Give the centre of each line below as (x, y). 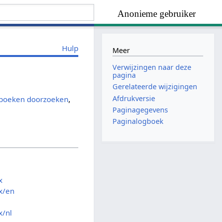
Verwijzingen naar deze (152, 67)
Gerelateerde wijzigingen (155, 87)
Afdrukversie (134, 98)
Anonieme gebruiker (157, 14)
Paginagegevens (140, 110)
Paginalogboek (138, 121)
